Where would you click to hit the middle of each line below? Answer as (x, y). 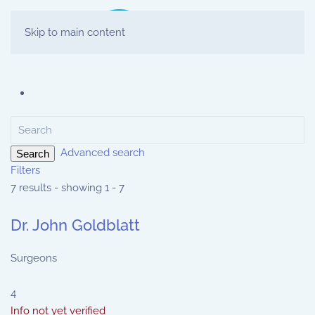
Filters (25, 170)
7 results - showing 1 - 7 (67, 188)
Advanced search (103, 153)
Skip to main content (75, 32)
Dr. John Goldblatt (75, 225)
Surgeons (34, 258)
